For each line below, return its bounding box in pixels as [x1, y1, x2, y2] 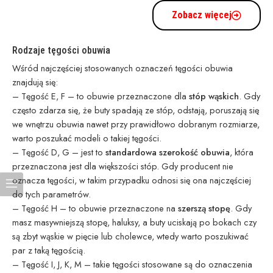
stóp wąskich [189, 90, 239, 103]
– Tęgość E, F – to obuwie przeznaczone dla [12, 90, 189, 103]
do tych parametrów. [12, 188, 91, 201]
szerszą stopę [178, 202, 230, 215]
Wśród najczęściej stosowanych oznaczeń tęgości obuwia [12, 62, 233, 75]
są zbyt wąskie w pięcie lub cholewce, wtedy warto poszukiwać [12, 230, 249, 243]
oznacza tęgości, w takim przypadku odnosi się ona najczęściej [12, 174, 251, 187]
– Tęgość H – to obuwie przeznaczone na [12, 202, 178, 215]
